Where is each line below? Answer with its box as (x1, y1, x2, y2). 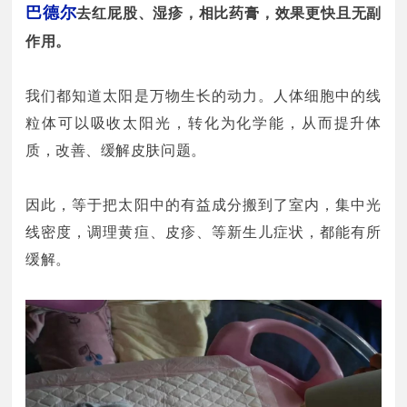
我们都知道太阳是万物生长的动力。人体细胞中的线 (25, 86, 382, 105)
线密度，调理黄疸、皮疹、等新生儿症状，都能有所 (25, 223, 382, 242)
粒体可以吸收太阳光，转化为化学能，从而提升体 (25, 114, 382, 133)
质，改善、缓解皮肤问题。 (25, 141, 206, 160)
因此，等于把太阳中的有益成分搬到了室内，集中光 (25, 195, 382, 214)
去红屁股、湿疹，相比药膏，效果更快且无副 (76, 4, 382, 23)
